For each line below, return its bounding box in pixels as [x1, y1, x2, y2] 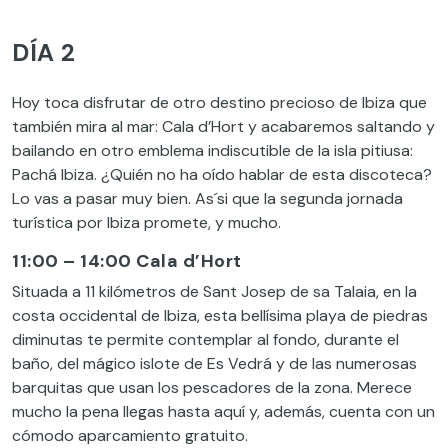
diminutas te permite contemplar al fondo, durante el [12, 329, 399, 351]
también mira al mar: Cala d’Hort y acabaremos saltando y [12, 116, 435, 138]
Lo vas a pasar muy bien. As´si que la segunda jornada [12, 188, 403, 210]
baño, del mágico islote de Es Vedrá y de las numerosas [12, 353, 417, 375]
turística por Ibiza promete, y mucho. [12, 212, 281, 234]
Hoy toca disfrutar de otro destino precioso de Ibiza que [12, 92, 427, 114]
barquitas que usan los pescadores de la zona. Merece [12, 377, 412, 399]
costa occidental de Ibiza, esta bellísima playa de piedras [12, 305, 428, 327]
